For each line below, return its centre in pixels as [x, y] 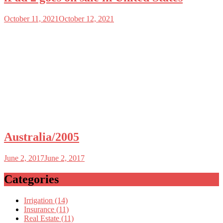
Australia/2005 [42, 137]
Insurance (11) [46, 210]
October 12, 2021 [86, 18]
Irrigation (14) [46, 201]
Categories [31, 179]
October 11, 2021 [31, 18]
